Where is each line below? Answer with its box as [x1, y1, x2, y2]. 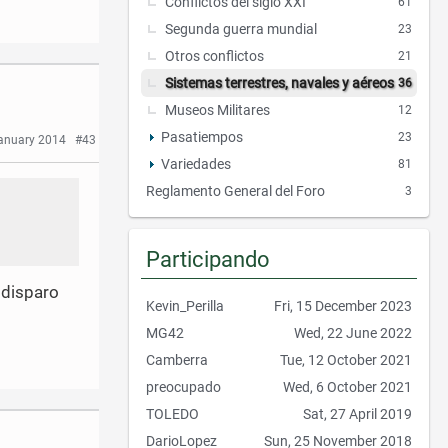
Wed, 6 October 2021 [283, 379, 412, 396]
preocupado [146, 379, 221, 396]
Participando [146, 247, 270, 273]
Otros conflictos [165, 47, 264, 64]
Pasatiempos [161, 128, 243, 145]
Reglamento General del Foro [146, 182, 325, 199]
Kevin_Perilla [146, 298, 224, 315]
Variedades [161, 155, 231, 172]
